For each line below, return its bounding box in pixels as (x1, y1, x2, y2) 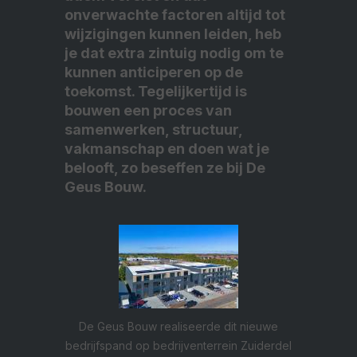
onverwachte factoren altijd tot (65, 6, 285, 24)
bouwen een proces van (65, 102, 232, 120)
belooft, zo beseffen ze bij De (65, 159, 265, 177)
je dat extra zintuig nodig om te (65, 45, 284, 62)
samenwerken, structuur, (65, 121, 242, 139)
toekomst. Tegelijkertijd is (65, 83, 247, 100)
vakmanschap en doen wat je (65, 140, 269, 158)
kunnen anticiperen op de (65, 64, 243, 81)
